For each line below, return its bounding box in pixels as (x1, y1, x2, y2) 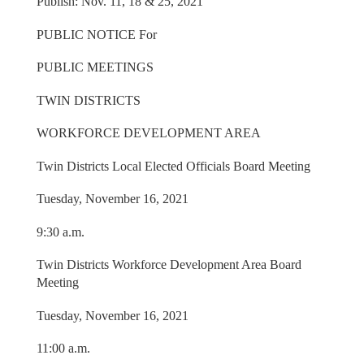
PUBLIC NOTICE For (36, 27, 157, 41)
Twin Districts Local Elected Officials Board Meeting (36, 158, 310, 173)
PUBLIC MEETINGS (36, 60, 154, 75)
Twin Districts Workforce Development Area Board (36, 258, 301, 272)
